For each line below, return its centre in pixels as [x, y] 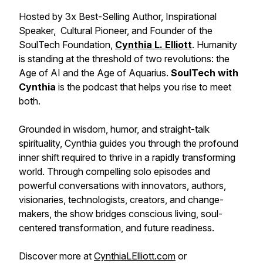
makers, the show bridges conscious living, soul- [121, 214]
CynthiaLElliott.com [135, 256]
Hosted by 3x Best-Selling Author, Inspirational [118, 16]
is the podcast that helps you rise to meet [145, 87]
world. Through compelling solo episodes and [114, 171]
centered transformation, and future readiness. [117, 228]
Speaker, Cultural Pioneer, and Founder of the [116, 31]
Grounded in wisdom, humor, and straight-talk [114, 129]
